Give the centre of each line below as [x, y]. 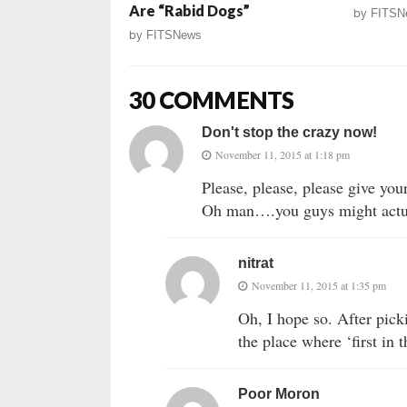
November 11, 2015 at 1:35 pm [319, 286]
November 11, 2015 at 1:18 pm [283, 155]
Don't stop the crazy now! [289, 133]
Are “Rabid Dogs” [189, 11]
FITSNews [174, 35]
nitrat [256, 263]
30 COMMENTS [212, 100]
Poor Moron [279, 394]
